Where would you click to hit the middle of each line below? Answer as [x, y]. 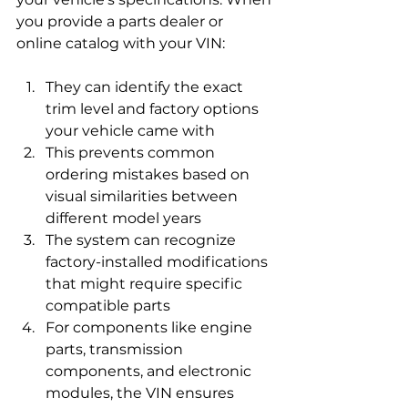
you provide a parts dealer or [122, 21]
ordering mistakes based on [149, 174]
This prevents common [132, 152]
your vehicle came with [130, 130]
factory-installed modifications [158, 261]
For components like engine [151, 327]
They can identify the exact [146, 87]
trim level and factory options [154, 108]
